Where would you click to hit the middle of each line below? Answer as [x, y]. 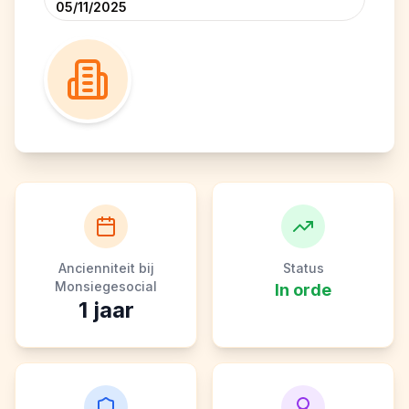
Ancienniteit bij [106, 268]
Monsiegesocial [106, 286]
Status [303, 268]
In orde [303, 290]
